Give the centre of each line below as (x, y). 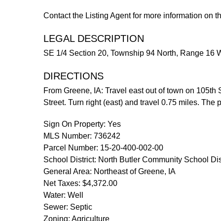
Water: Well (63, 195)
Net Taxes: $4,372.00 (80, 183)
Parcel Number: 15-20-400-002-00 (103, 147)
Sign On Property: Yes (82, 124)
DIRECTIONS (74, 76)
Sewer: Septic (68, 207)
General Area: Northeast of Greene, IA (110, 171)
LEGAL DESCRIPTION (94, 38)
